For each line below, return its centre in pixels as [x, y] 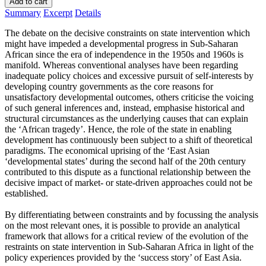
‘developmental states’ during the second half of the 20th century [125, 161]
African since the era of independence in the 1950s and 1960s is [124, 54]
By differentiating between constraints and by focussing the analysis [132, 214]
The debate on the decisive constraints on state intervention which [127, 33]
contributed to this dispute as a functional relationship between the [128, 172]
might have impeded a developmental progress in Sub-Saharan [121, 43]
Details [88, 12]
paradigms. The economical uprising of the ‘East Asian [107, 150]
